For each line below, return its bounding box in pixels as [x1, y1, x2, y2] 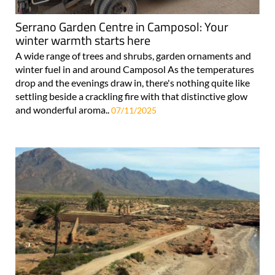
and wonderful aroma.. [15, 103, 111, 115]
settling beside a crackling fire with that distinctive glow [15, 90, 247, 102]
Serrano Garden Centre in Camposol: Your [15, 17, 228, 36]
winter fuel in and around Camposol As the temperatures [15, 63, 254, 75]
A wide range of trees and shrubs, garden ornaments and [15, 49, 251, 61]
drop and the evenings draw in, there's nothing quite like [15, 76, 250, 88]
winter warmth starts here [15, 30, 150, 50]
